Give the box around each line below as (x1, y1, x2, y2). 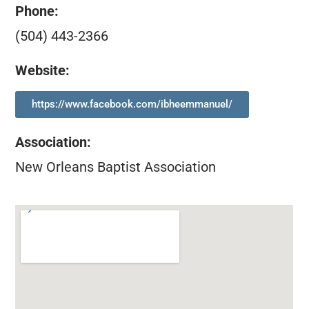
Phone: (15, 2, 59, 19)
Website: (15, 62, 70, 79)
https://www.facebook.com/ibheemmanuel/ (32, 97, 233, 110)
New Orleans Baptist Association (15, 158, 217, 175)
